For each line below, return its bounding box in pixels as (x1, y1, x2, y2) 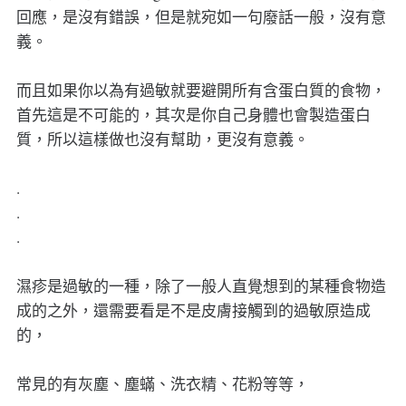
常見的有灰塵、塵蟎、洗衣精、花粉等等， (15, 372, 309, 394)
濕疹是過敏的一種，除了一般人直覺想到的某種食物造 (15, 275, 386, 296)
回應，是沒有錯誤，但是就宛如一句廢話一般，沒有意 (15, 5, 386, 27)
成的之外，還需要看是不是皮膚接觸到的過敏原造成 (15, 299, 371, 321)
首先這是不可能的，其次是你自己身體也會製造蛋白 (15, 103, 371, 125)
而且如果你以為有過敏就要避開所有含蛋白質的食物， (15, 79, 386, 101)
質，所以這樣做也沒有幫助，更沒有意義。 (15, 128, 309, 150)
